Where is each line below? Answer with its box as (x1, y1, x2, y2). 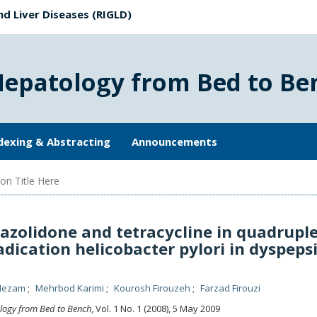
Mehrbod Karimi (35, 282, 106, 294)
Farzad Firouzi (200, 282, 260, 294)
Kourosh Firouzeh (113, 282, 192, 294)
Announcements (132, 134, 217, 149)
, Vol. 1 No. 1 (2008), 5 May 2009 (91, 302, 220, 315)
